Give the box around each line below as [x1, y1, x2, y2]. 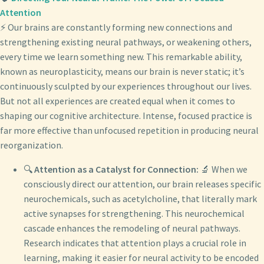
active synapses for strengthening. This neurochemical [24, 207, 245, 219]
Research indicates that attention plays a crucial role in [24, 237, 246, 249]
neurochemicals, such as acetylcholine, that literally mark [24, 193, 257, 204]
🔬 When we [199, 163, 247, 175]
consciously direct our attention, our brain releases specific [24, 178, 261, 190]
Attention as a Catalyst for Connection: [34, 163, 199, 175]
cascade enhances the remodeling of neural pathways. [24, 222, 240, 234]
